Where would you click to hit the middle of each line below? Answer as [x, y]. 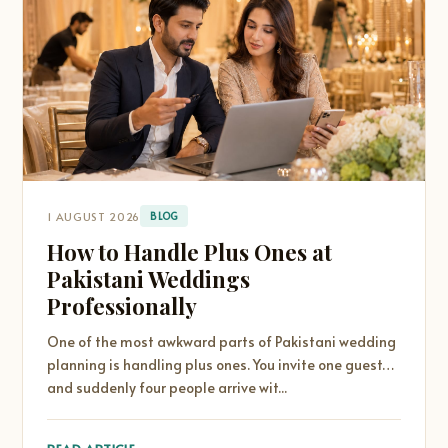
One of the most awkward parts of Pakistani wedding [222, 341]
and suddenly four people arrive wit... [167, 387]
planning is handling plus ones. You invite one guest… [221, 364]
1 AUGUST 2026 [93, 216]
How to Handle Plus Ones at [190, 252]
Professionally [122, 306]
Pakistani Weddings [149, 279]
